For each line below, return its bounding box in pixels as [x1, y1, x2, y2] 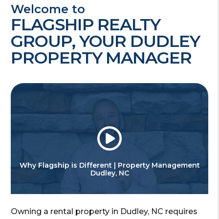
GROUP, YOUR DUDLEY [11, 31, 200, 51]
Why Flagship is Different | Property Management [19, 160, 200, 170]
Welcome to [11, 2, 86, 16]
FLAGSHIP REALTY [11, 14, 160, 35]
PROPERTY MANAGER [11, 47, 192, 68]
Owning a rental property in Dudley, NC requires [11, 206, 198, 216]
